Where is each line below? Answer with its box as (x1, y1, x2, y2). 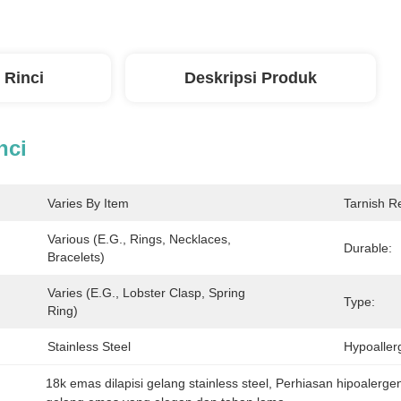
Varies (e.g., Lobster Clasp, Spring (47, 286, 245, 300)
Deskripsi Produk (184, 69, 317, 87)
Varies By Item (47, 196, 129, 210)
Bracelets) (47, 250, 105, 264)
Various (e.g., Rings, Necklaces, (47, 232, 231, 246)
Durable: (344, 241, 392, 255)
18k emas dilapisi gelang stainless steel (46, 376, 269, 390)
